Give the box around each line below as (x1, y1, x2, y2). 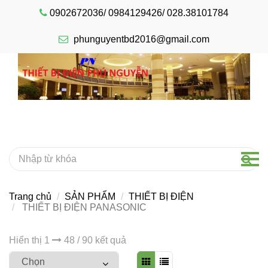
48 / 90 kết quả (62, 234, 126, 245)
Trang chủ (9, 191, 51, 202)
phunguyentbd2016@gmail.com (74, 34, 209, 44)
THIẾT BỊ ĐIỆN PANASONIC (20, 202, 147, 212)
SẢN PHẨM (65, 191, 115, 202)
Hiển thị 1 (9, 234, 52, 245)
